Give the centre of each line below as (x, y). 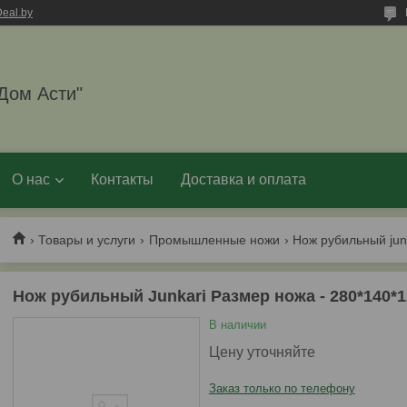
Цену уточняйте (262, 352)
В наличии (237, 325)
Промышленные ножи (214, 239)
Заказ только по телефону (282, 388)
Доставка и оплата (243, 179)
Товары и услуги (87, 239)
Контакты (122, 179)
